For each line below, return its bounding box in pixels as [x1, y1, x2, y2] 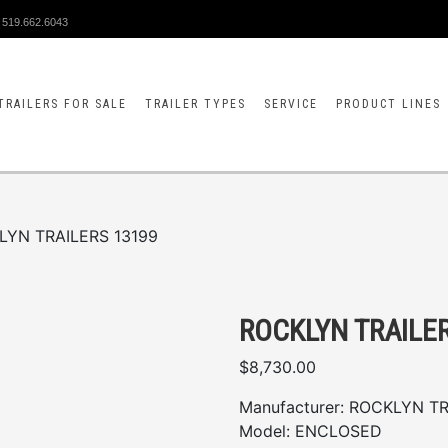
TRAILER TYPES [145, 97, 246, 111]
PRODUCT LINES [336, 97, 441, 111]
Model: [239, 421, 290, 441]
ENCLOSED [295, 421, 382, 441]
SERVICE [264, 97, 318, 111]
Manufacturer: [239, 397, 344, 417]
